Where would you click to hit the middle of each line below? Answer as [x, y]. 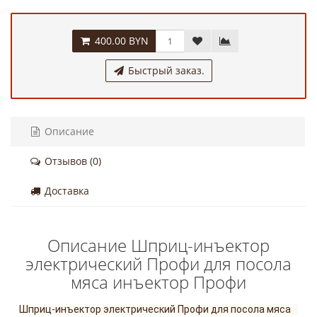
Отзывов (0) [71, 161]
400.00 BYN [121, 41]
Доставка [65, 191]
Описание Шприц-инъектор [158, 245]
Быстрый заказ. [165, 70]
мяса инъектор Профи [158, 282]
